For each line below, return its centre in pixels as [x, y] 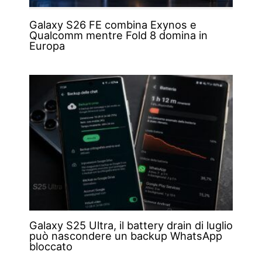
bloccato [51, 247]
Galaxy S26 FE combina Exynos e [113, 24]
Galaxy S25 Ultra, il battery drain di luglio [131, 225]
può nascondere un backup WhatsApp [125, 236]
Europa [47, 45]
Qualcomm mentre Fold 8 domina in [118, 35]
